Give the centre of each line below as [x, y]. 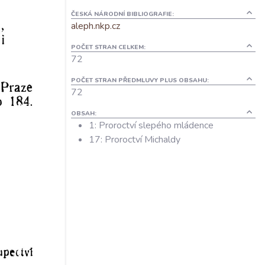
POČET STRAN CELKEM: [108, 47]
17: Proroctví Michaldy [135, 140]
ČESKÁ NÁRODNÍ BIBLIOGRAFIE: [122, 14]
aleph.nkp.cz [96, 26]
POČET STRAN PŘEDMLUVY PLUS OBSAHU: [140, 80]
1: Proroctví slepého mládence [151, 125]
